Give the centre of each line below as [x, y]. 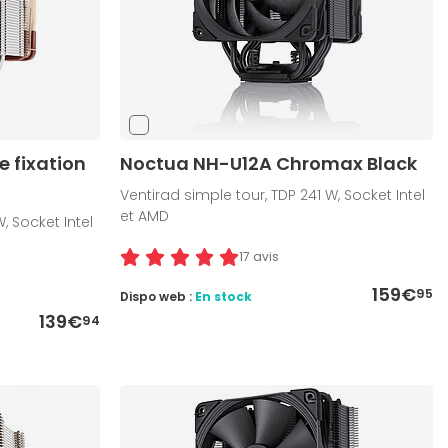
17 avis [259, 257]
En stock [224, 297]
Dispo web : [158, 297]
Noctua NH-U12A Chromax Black [269, 164]
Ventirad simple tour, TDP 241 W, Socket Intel [273, 195]
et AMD [145, 216]
